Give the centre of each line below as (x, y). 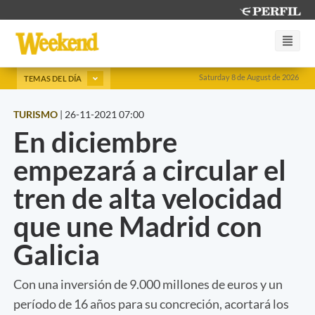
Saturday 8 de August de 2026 (249, 77)
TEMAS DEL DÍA (54, 78)
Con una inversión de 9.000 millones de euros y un (148, 284)
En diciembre (95, 142)
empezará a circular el (150, 170)
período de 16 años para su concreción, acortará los (151, 303)
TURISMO (36, 114)
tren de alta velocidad (148, 198)
